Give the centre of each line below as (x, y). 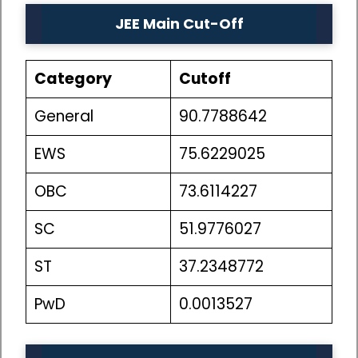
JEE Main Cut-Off (179, 24)
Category (73, 79)
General (64, 117)
